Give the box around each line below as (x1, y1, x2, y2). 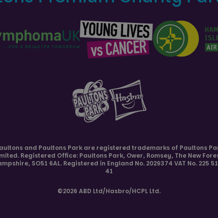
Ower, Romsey (126, 151, 171, 160)
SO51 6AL (31, 159, 60, 167)
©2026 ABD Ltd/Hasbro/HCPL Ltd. (57, 186, 161, 195)
